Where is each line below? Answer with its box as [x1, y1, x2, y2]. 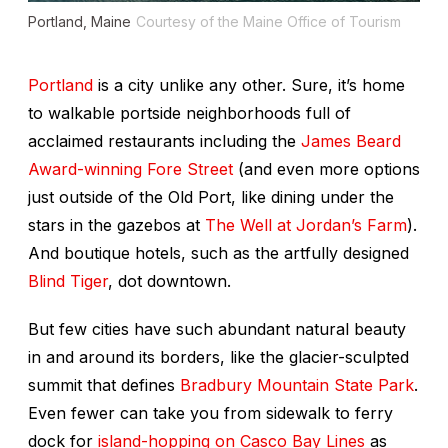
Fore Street [147, 158, 233, 179]
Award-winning [28, 158, 142, 179]
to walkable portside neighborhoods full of [28, 102, 351, 123]
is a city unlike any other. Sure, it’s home [93, 74, 405, 95]
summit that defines [28, 374, 180, 395]
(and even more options [233, 158, 420, 179]
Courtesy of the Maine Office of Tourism [136, 12, 401, 30]
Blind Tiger [28, 270, 108, 291]
